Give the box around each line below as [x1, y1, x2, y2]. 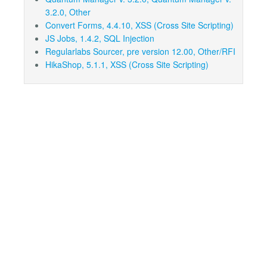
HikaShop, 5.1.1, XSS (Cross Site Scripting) [45, 58, 209, 71]
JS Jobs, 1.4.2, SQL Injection [45, 32, 154, 45]
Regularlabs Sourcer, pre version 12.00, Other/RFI [45, 45, 235, 58]
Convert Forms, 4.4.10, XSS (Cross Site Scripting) [45, 19, 234, 32]
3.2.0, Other [45, 6, 91, 18]
